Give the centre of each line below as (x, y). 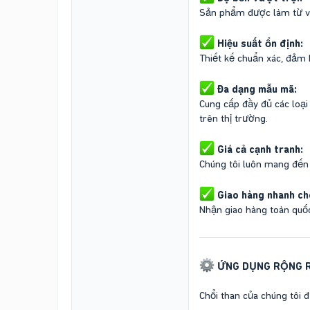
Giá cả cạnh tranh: (260, 150)
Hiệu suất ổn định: (260, 44)
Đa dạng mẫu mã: (257, 90)
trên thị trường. (234, 119)
